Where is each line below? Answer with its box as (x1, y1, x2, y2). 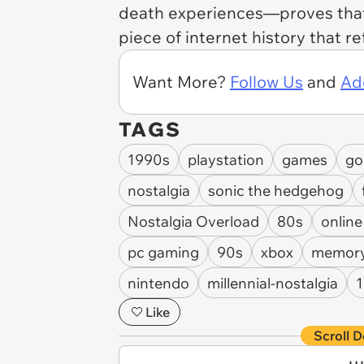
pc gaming (128, 242, 199, 262)
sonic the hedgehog (208, 180, 344, 200)
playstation (188, 149, 264, 169)
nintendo (128, 273, 189, 292)
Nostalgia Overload (128, 211, 259, 231)
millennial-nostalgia (207, 273, 338, 292)
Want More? (132, 71, 230, 92)
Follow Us (230, 71, 303, 92)
